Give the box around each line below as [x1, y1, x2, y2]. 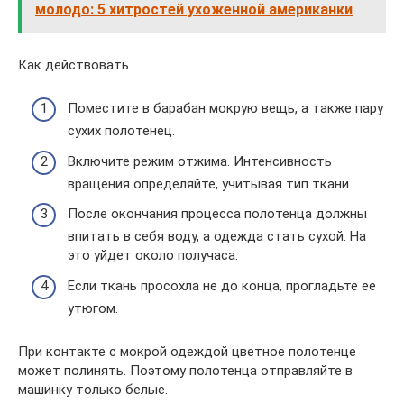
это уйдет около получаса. [68, 247, 238, 263]
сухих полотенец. [68, 123, 175, 139]
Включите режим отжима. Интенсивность [68, 152, 332, 170]
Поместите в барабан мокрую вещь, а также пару [68, 100, 383, 116]
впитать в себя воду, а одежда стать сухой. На [68, 228, 366, 244]
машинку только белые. [18, 381, 168, 398]
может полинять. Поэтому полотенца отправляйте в [18, 362, 353, 379]
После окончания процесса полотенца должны [68, 206, 367, 222]
